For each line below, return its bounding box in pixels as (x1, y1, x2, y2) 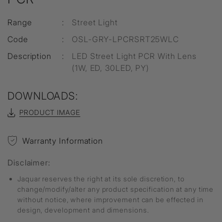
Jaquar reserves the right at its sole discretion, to (17, 174, 185, 183)
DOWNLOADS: (7, 90, 78, 102)
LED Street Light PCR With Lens (72, 51, 197, 61)
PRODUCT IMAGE (19, 108, 80, 116)
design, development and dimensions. (17, 206, 149, 214)
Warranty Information (22, 136, 103, 146)
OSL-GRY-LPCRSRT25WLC (72, 34, 179, 44)
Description (7, 51, 52, 61)
